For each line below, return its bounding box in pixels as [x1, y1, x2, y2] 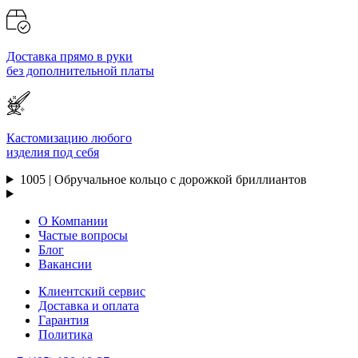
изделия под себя [6, 145, 99, 159]
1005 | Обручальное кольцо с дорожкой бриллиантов [19, 172, 307, 186]
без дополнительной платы [6, 63, 154, 78]
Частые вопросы [38, 228, 128, 242]
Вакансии [38, 257, 92, 271]
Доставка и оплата [38, 298, 139, 312]
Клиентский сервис [38, 284, 145, 298]
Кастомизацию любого [6, 130, 132, 145]
